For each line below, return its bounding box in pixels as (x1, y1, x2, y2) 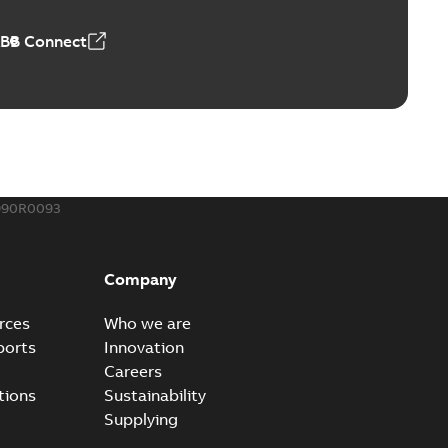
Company (103, 268, 177, 289)
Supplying (103, 408, 178, 429)
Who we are (103, 312, 191, 333)
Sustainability (103, 384, 206, 405)
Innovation (103, 336, 184, 357)
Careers (103, 360, 162, 381)
